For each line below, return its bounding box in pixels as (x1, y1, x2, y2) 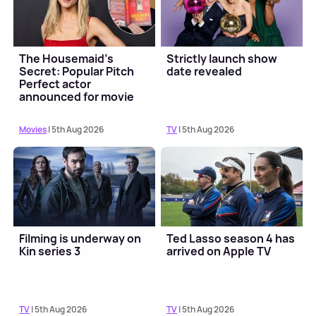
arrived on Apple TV (166, 243, 272, 259)
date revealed (166, 63, 243, 79)
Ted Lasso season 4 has (166, 230, 296, 246)
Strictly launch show (166, 50, 278, 66)
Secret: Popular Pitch (19, 63, 135, 79)
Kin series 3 (19, 243, 81, 259)
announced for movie (19, 88, 135, 104)
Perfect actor (19, 75, 92, 92)
